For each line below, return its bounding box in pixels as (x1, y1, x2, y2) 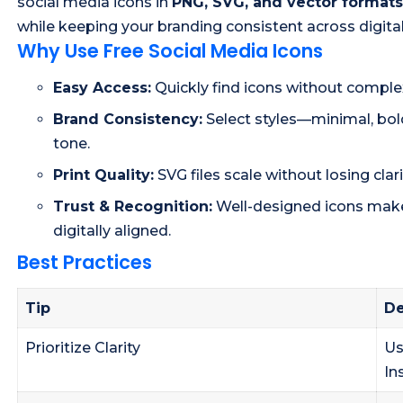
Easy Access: (53, 79, 151, 97)
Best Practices (17, 249, 152, 276)
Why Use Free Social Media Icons (17, 37, 323, 64)
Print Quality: (53, 166, 154, 184)
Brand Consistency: (53, 111, 202, 129)
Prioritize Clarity (25, 338, 140, 356)
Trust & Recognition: (53, 198, 212, 216)
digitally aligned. (53, 222, 171, 240)
